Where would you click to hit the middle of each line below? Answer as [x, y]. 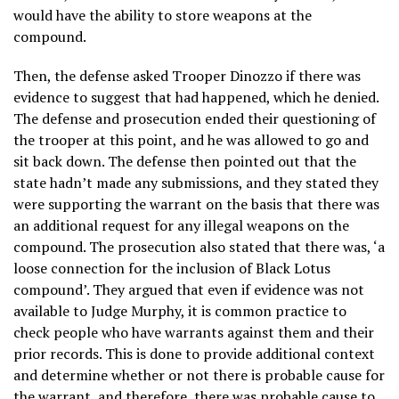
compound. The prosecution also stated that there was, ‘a [199, 246]
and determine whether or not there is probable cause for [199, 375]
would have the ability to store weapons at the [163, 15]
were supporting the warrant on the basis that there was [196, 204]
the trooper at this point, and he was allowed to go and [191, 139]
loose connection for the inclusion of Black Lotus [172, 268]
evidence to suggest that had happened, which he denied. [196, 97]
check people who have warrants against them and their [194, 332]
